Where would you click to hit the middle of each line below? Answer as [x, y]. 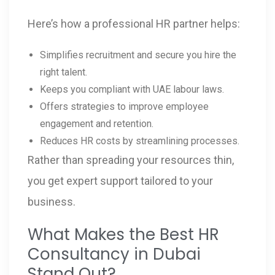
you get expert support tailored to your [120, 180]
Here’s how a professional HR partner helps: [134, 23]
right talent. [64, 72]
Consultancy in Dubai [114, 254]
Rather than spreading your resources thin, [131, 160]
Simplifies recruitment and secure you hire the [138, 55]
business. [52, 201]
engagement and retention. [97, 123]
